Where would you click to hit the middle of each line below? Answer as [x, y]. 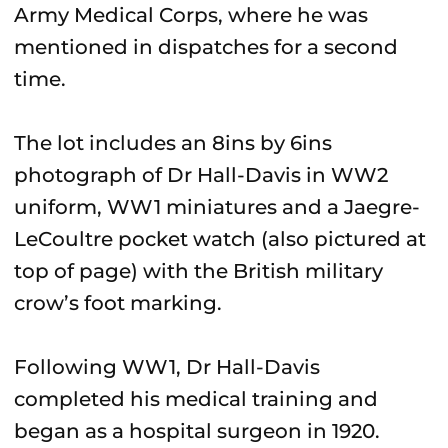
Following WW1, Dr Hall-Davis [167, 367]
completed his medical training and [196, 399]
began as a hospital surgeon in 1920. [197, 431]
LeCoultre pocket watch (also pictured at [220, 239]
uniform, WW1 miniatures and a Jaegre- [217, 207]
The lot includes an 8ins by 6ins [173, 143]
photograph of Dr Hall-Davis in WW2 [201, 175]
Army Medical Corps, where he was [191, 15]
